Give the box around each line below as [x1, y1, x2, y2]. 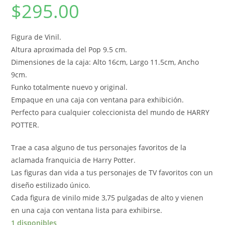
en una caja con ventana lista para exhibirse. [11, 205, 163, 215]
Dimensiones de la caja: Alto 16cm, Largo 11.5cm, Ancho [11, 57, 199, 67]
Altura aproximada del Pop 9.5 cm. [11, 45, 128, 55]
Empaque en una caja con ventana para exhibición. [11, 95, 184, 105]
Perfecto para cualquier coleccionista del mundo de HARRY [11, 107, 210, 118]
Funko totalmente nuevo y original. [11, 82, 128, 92]
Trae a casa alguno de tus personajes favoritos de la [11, 143, 187, 153]
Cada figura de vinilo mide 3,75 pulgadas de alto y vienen [11, 193, 204, 203]
